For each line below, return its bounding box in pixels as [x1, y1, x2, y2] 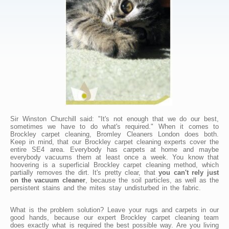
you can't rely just [158, 168, 219, 176]
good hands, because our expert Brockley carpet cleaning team [10, 213, 219, 221]
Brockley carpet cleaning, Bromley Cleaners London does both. [10, 130, 219, 138]
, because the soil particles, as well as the [85, 176, 219, 184]
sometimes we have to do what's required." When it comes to [10, 122, 219, 130]
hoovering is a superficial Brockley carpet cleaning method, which [10, 161, 219, 169]
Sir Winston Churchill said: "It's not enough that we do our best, [10, 114, 219, 123]
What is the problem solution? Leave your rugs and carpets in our [10, 205, 219, 214]
